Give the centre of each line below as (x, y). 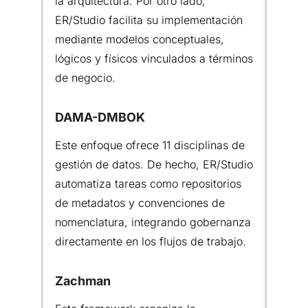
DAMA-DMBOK (100, 117)
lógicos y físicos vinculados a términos (154, 58)
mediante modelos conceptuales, (140, 39)
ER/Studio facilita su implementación (149, 20)
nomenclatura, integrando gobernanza (153, 222)
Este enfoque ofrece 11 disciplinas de (150, 145)
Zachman (83, 280)
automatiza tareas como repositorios (148, 183)
